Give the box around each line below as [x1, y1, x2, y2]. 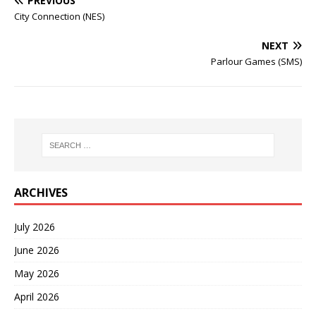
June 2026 [14, 243, 59, 257]
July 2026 [14, 219, 55, 233]
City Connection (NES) [14, 10, 104, 23]
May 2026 [14, 266, 59, 280]
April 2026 [14, 289, 59, 303]
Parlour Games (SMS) [211, 55, 302, 68]
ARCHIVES [14, 184, 68, 200]
